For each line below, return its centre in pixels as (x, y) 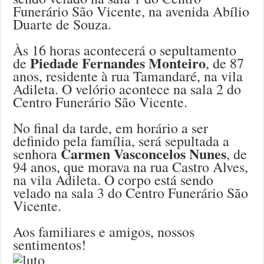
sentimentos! (50, 245)
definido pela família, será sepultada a (121, 141)
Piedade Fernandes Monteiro (118, 63)
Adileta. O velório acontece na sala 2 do (127, 89)
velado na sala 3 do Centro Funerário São (131, 193)
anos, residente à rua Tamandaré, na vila (128, 76)
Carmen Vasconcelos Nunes (144, 154)
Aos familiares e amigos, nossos (104, 232)
